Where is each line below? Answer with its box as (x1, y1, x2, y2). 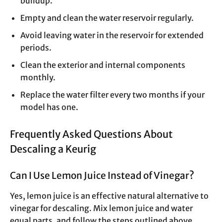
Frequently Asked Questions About (10, 128, 172, 141)
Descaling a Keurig (10, 143, 96, 156)
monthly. (20, 72, 55, 83)
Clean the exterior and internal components (20, 60, 185, 70)
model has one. (20, 102, 78, 112)
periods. (20, 43, 52, 53)
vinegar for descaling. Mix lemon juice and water (10, 203, 193, 214)
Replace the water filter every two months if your (20, 90, 205, 100)
